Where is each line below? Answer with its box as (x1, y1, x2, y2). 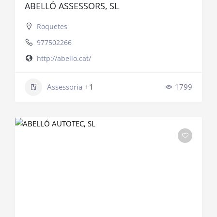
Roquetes (37, 21, 67, 31)
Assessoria (47, 82, 82, 92)
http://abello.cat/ (37, 53, 91, 63)
